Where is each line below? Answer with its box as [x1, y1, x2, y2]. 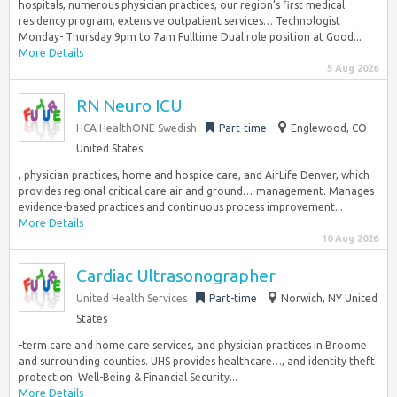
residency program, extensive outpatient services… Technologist [19, 15, 340, 27]
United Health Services [76, 292, 187, 304]
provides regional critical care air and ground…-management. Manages [19, 185, 374, 197]
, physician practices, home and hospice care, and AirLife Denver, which [19, 169, 370, 181]
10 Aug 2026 [322, 233, 378, 244]
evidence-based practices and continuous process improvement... [19, 201, 343, 213]
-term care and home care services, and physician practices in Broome [19, 339, 367, 351]
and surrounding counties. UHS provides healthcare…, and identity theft [19, 355, 375, 367]
